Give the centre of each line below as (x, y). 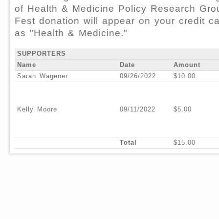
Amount (187, 65)
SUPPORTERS (42, 53)
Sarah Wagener (43, 76)
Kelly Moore (37, 109)
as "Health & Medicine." (71, 33)
